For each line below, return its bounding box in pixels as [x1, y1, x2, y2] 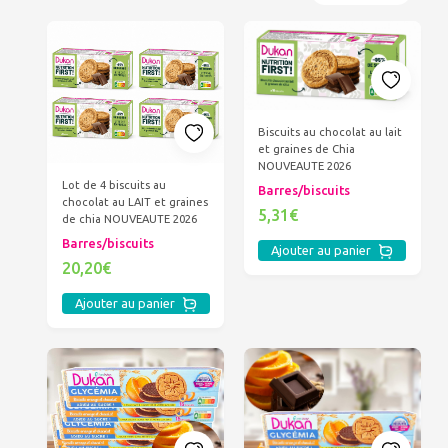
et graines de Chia [258, 143, 356, 155]
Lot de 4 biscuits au [61, 179, 166, 192]
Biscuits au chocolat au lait [258, 126, 403, 138]
